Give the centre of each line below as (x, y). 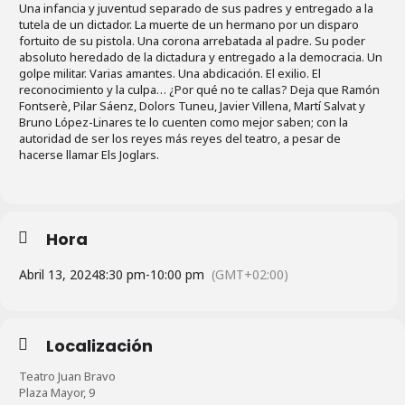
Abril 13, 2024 (59, 274)
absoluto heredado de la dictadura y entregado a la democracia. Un (201, 57)
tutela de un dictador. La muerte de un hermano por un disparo (189, 24)
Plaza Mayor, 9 (57, 392)
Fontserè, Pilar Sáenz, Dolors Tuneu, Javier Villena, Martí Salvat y (192, 105)
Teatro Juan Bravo (67, 376)
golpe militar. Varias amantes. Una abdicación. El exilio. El (170, 73)
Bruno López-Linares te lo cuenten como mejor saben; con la (184, 122)
